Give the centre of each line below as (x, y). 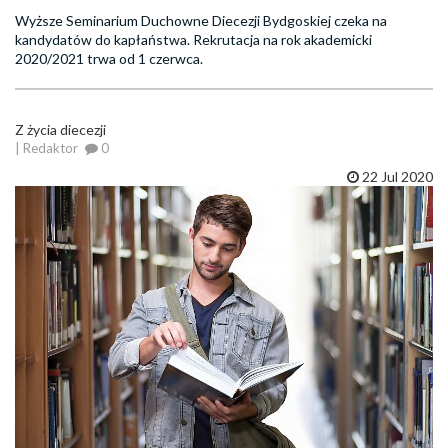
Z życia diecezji (60, 130)
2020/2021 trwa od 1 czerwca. (109, 59)
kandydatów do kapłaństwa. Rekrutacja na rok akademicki (193, 40)
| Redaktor (46, 148)
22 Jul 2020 (396, 177)
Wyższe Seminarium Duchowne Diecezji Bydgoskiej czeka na (201, 21)
